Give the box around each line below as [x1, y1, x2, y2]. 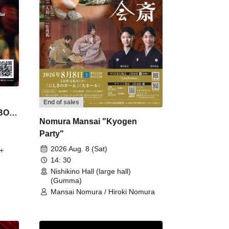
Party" [39, 129, 64, 138]
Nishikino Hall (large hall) [51, 167, 131, 175]
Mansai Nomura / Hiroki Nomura [51, 187, 155, 196]
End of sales [43, 98, 79, 106]
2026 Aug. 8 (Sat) [51, 144, 107, 153]
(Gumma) [51, 176, 82, 185]
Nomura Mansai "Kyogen [39, 117, 137, 126]
